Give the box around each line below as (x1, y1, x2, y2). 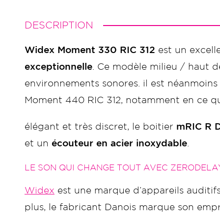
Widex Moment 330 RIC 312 (25, 46, 155, 55)
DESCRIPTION (25, 21, 93, 30)
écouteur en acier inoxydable (52, 139, 187, 148)
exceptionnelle (25, 63, 92, 71)
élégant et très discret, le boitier (25, 123, 176, 131)
